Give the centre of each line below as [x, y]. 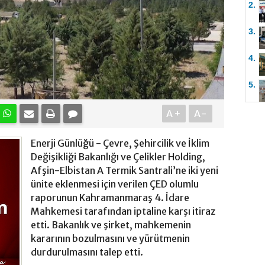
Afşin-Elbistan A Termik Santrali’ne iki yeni [125, 171]
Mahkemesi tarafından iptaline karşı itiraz [123, 211]
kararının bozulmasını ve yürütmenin [110, 239]
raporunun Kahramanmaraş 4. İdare [110, 198]
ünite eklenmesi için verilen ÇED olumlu [115, 184]
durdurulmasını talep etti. [87, 252]
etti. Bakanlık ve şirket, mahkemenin [111, 225]
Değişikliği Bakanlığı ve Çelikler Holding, [118, 157]
